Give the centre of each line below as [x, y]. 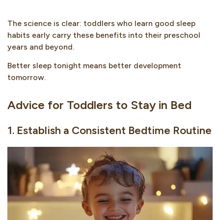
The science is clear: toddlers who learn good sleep [101, 23]
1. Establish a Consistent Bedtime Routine [110, 130]
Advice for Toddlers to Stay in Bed [99, 105]
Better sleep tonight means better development [94, 65]
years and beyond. [41, 47]
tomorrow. [27, 77]
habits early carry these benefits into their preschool [104, 35]
